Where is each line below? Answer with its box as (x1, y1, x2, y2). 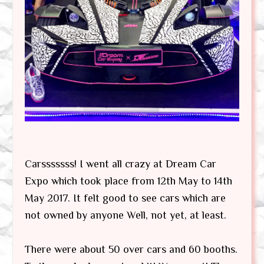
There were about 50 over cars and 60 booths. (25, 243, 237, 256)
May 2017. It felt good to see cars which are (25, 192, 226, 204)
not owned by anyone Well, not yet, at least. (25, 209, 226, 222)
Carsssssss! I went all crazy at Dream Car (25, 158, 216, 170)
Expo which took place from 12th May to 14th (25, 175, 232, 187)
